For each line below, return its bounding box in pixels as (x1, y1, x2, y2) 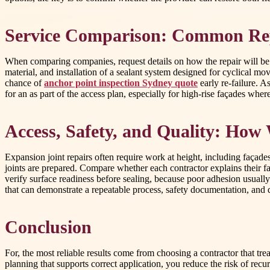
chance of (5, 78, 44, 89)
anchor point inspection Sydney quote (44, 78, 198, 89)
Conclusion (5, 218, 92, 237)
